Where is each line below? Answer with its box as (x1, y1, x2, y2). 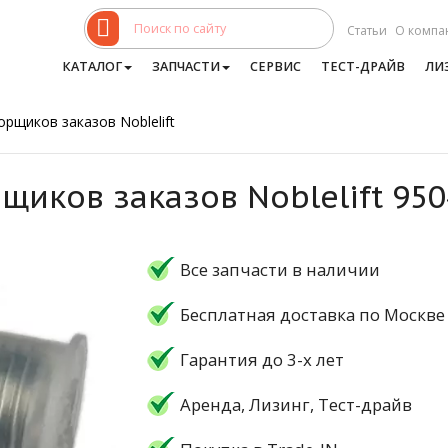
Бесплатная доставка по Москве (179, 302, 445, 326)
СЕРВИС (249, 58, 301, 75)
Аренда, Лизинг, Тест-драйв (179, 392, 412, 416)
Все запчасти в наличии (179, 257, 380, 281)
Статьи (346, 21, 387, 39)
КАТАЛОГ (61, 58, 122, 75)
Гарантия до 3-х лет (179, 347, 344, 371)
